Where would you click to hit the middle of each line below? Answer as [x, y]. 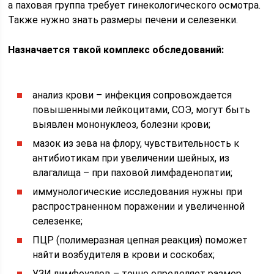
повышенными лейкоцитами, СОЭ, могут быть [142, 110]
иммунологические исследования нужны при [138, 192]
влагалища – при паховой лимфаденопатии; [133, 173]
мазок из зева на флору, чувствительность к [136, 143]
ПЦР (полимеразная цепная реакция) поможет [140, 240]
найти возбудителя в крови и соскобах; [124, 255]
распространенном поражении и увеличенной [139, 206]
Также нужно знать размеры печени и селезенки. [123, 20]
